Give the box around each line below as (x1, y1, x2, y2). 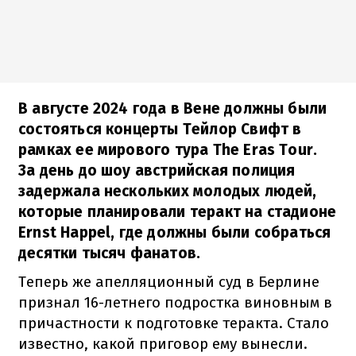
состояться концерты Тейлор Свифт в (18, 119, 302, 138)
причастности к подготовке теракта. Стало (18, 313, 329, 332)
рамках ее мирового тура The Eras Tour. (18, 140, 318, 159)
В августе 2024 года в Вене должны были (18, 99, 327, 118)
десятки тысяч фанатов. (18, 243, 201, 262)
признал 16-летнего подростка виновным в (18, 292, 332, 311)
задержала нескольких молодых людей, (18, 181, 317, 200)
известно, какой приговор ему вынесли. (18, 334, 308, 353)
